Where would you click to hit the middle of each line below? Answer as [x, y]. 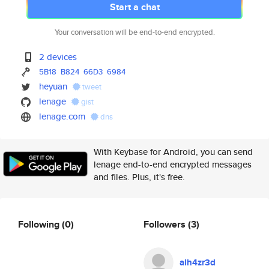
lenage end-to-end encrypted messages [173, 164]
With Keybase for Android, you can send [173, 152]
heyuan [53, 86]
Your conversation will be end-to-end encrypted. [134, 32]
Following [40, 224]
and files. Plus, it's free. [139, 177]
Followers [166, 224]
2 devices [58, 57]
